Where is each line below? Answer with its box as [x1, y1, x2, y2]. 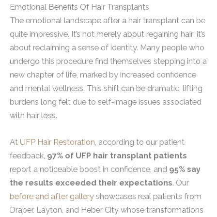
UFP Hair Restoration [20, 137, 95, 147]
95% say [169, 164, 201, 174]
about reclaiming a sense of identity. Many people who [10, 43, 204, 53]
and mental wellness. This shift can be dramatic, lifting [10, 84, 202, 93]
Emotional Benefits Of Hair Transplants [10, 2, 149, 12]
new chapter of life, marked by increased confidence [10, 70, 196, 80]
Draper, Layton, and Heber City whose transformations [10, 205, 203, 215]
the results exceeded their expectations [10, 178, 172, 187]
